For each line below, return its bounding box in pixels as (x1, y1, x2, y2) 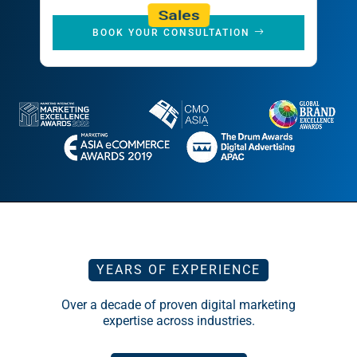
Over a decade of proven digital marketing (61, 296, 296, 312)
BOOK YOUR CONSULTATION (92, 26, 254, 38)
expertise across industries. (102, 312, 255, 328)
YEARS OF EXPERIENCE (96, 261, 261, 277)
